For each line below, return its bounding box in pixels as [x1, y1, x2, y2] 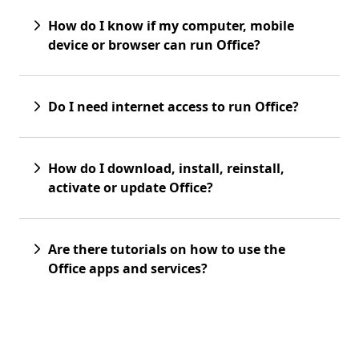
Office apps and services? [48, 259, 208, 277]
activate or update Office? [48, 178, 213, 196]
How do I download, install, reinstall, [48, 159, 284, 177]
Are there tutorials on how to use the [48, 240, 285, 258]
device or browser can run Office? [48, 35, 260, 54]
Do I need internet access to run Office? [48, 97, 299, 115]
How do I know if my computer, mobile [48, 16, 294, 34]
